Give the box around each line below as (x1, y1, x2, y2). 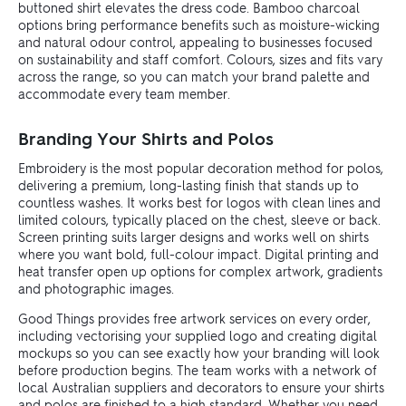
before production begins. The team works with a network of (18, 361, 377, 378)
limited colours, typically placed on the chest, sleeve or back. (18, 210, 381, 227)
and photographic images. (18, 279, 174, 296)
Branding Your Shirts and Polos (18, 126, 274, 150)
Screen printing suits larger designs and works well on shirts (18, 227, 369, 245)
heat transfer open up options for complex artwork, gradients (18, 262, 382, 279)
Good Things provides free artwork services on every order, (18, 309, 371, 326)
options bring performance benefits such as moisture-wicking (18, 15, 380, 33)
